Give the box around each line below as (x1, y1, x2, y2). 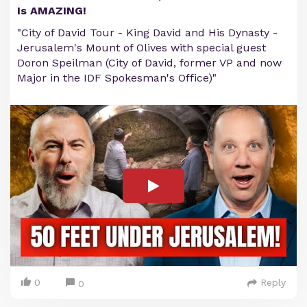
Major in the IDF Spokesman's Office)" (17, 71, 217, 84)
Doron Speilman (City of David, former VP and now (17, 56, 282, 69)
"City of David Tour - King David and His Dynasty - (17, 26, 278, 39)
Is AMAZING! (17, 4, 86, 17)
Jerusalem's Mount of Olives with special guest (17, 41, 266, 54)
